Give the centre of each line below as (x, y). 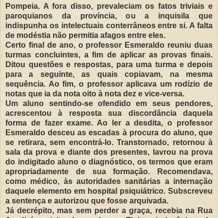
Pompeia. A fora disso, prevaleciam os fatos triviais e (109, 6)
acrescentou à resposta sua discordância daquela (109, 113)
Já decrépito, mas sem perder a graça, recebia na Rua (109, 210)
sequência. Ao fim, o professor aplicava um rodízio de (109, 84)
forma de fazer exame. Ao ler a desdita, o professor (109, 123)
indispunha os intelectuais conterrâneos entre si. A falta (109, 25)
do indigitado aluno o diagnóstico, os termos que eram (109, 162)
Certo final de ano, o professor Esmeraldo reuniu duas (109, 45)
